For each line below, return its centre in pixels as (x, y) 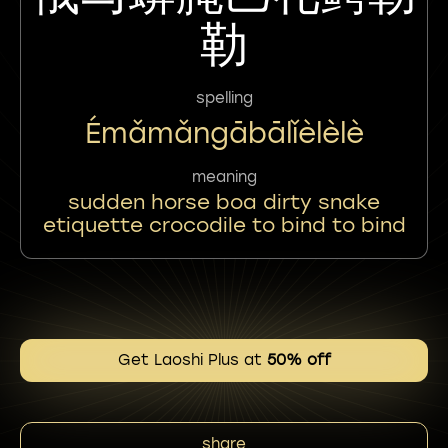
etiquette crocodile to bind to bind (224, 225)
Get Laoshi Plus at (192, 360)
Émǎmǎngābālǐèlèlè (224, 133)
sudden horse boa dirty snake (224, 202)
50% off (298, 360)
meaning (224, 177)
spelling (224, 98)
